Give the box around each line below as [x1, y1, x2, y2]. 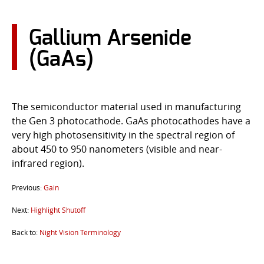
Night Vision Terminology [39, 227, 121, 237]
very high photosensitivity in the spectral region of [12, 128, 235, 141]
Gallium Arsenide [29, 28, 192, 49]
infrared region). [12, 157, 84, 170]
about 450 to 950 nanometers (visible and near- [12, 143, 222, 156]
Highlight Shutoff [31, 205, 85, 214]
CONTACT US [110, 13, 154, 21]
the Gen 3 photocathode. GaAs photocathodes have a [12, 114, 250, 127]
